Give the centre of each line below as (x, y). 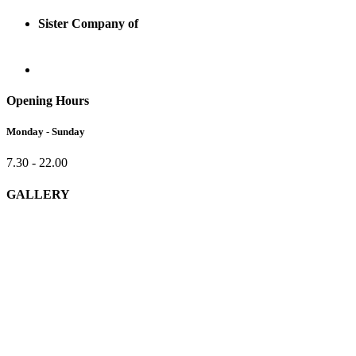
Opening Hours (48, 100)
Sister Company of (88, 24)
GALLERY (38, 194)
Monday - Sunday (46, 132)
